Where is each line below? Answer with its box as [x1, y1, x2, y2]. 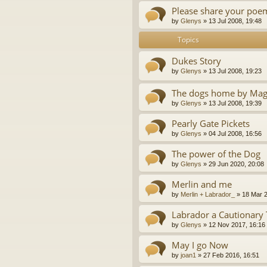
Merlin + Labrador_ [181, 191, 235, 198]
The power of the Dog [172, 148, 260, 160]
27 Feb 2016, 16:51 [203, 252, 259, 259]
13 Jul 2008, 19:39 [209, 100, 262, 107]
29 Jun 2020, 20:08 [209, 160, 264, 168]
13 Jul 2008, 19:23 [209, 67, 262, 74]
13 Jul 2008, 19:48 [209, 17, 262, 24]
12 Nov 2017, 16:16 [209, 221, 265, 229]
